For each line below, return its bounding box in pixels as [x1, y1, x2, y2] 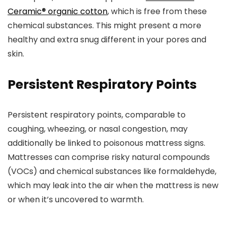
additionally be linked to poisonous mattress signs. [8, 137, 205, 149]
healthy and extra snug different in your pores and [8, 34, 206, 45]
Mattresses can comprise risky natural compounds [8, 151, 210, 163]
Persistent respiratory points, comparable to [8, 109, 186, 121]
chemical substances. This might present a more [8, 20, 201, 31]
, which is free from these [107, 6, 207, 17]
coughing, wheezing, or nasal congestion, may [8, 123, 188, 135]
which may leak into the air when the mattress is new [8, 180, 218, 191]
